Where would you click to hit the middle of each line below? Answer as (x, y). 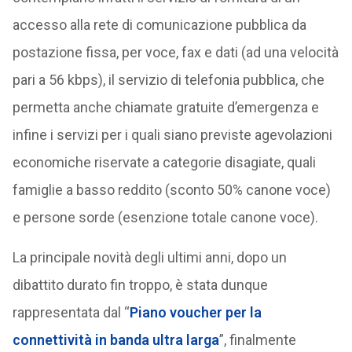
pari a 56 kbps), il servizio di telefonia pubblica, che (168, 80)
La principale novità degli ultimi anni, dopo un (149, 257)
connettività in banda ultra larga (115, 340)
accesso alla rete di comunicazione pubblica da (159, 25)
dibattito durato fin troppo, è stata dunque (140, 285)
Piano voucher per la (195, 312)
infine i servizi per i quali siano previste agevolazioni (172, 135)
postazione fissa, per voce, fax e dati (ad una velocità (175, 52)
